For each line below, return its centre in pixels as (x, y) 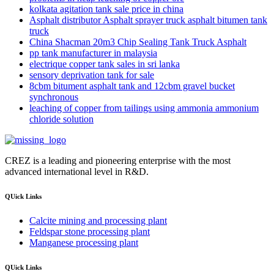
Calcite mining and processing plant (98, 221)
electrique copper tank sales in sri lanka (105, 64)
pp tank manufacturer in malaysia (93, 53)
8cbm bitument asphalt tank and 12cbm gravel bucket (132, 86)
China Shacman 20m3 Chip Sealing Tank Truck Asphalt (138, 42)
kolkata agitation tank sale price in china (106, 9)
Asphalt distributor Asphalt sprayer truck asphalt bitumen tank (148, 20)
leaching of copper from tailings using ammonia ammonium (144, 108)
